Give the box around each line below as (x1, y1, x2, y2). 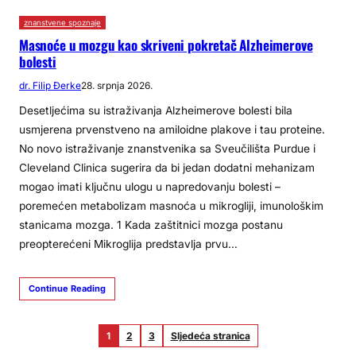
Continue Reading (29, 283, 106, 295)
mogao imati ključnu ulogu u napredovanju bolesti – (19, 180, 281, 194)
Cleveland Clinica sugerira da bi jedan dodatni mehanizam (19, 161, 315, 175)
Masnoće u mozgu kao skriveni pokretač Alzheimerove (19, 35, 313, 56)
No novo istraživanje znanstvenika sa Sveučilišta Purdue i (19, 142, 315, 156)
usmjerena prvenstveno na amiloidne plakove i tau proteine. (19, 123, 325, 137)
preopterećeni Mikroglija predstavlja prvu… (19, 238, 238, 251)
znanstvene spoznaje (24, 18, 101, 28)
